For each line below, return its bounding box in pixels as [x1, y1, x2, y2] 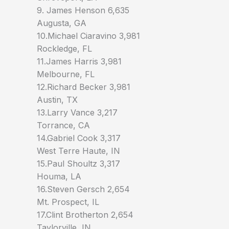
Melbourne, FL [37, 69, 95, 80]
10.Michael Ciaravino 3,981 [37, 31, 140, 41]
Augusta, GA [37, 18, 86, 29]
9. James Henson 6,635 [37, 5, 129, 16]
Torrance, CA [37, 120, 90, 131]
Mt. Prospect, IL [37, 197, 99, 208]
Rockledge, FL [37, 43, 92, 54]
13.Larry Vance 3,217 [37, 107, 118, 118]
